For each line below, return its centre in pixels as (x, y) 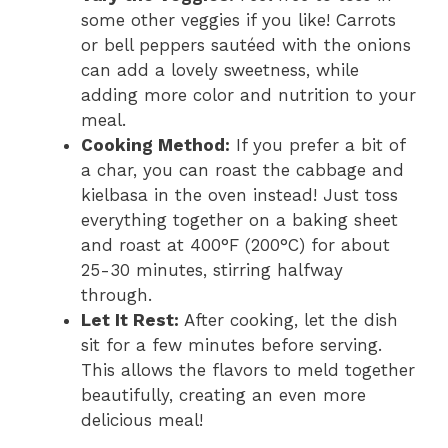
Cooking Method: (155, 145)
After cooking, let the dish (288, 320)
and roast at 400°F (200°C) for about (235, 245)
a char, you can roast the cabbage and (242, 170)
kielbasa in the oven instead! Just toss (239, 195)
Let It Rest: (130, 320)
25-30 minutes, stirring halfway (212, 270)
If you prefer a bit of (317, 145)
